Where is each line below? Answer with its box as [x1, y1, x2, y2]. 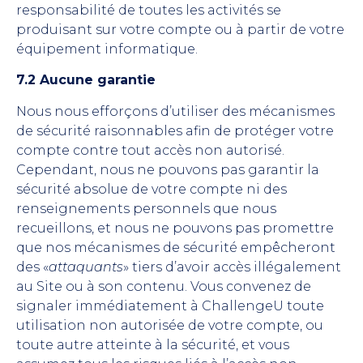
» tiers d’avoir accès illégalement [123, 258, 341, 275]
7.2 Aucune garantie [16, 72, 156, 88]
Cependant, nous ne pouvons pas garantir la [16, 161, 319, 177]
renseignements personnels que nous [16, 200, 276, 216]
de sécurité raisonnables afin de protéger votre [16, 122, 334, 139]
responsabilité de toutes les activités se [16, 2, 281, 18]
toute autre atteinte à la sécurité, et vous [16, 336, 289, 352]
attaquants [49, 258, 123, 275]
